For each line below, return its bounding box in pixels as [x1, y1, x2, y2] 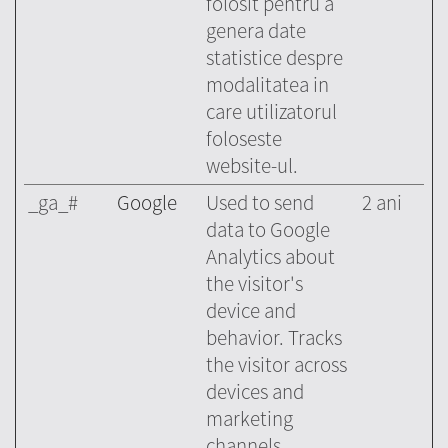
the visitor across [206, 351, 347, 379]
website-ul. [206, 152, 298, 180]
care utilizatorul [206, 98, 337, 126]
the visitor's [206, 270, 303, 298]
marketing [206, 405, 293, 433]
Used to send [206, 189, 314, 217]
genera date [206, 17, 306, 45]
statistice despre [206, 44, 343, 72]
